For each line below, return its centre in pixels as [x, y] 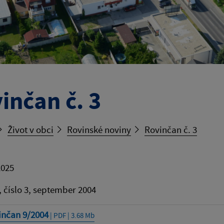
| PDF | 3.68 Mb [71, 215]
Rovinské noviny [99, 129]
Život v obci [30, 129]
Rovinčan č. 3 [171, 129]
